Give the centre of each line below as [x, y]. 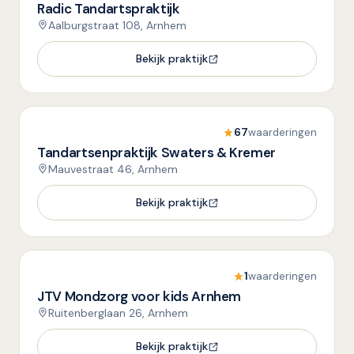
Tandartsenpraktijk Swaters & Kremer [157, 153]
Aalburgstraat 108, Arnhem [117, 25]
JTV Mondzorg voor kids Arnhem [139, 296]
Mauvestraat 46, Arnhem [113, 169]
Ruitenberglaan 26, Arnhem [118, 313]
